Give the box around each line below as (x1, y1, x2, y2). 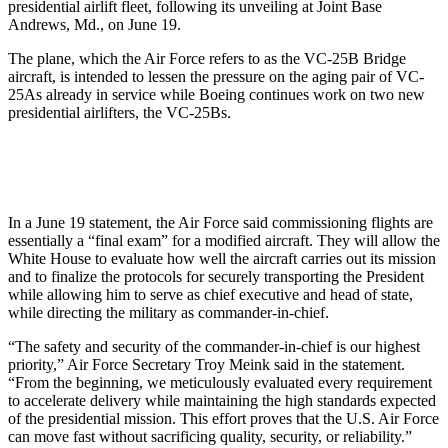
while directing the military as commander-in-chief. (8, 303, 329, 321)
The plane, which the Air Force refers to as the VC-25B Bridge (8, 49, 406, 67)
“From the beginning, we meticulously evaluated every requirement (8, 373, 432, 391)
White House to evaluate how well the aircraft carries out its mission (8, 249, 436, 267)
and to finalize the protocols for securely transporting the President (8, 267, 424, 285)
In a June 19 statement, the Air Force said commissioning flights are (8, 213, 433, 231)
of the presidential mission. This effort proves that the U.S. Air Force (8, 409, 439, 427)
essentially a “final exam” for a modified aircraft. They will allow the (8, 231, 440, 249)
